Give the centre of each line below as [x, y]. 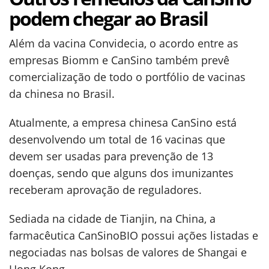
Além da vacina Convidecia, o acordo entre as [124, 43]
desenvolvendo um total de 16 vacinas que [117, 139]
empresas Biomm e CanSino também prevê [119, 60]
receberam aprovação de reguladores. [105, 190]
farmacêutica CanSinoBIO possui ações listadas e [134, 235]
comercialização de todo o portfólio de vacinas [127, 77]
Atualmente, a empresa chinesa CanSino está [123, 122]
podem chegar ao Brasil [108, 18]
